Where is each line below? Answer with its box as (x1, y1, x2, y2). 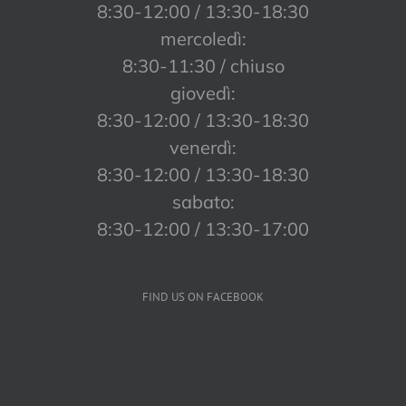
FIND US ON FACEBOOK (142, 289, 264, 305)
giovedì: (170, 82, 236, 105)
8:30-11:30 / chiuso (121, 54, 285, 78)
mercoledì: (159, 27, 246, 51)
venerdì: (169, 136, 237, 159)
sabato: (171, 190, 235, 214)
